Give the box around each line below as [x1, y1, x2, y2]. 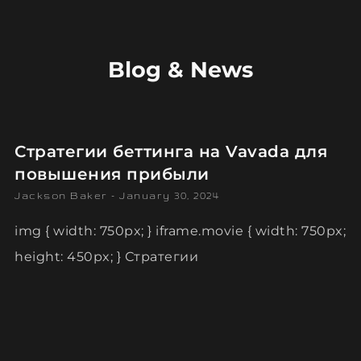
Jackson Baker [15, 190, 111, 201]
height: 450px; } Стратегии [15, 249, 198, 264]
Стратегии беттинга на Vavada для [15, 142, 327, 161]
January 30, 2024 [115, 190, 219, 201]
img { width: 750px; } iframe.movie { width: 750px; [15, 223, 346, 239]
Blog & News [108, 56, 253, 83]
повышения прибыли [15, 164, 210, 184]
